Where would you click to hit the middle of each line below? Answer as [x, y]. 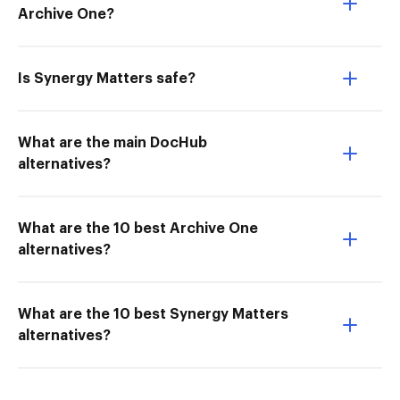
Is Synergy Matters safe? [107, 79]
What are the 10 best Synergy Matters [153, 314]
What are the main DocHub [112, 143]
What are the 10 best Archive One [138, 229]
